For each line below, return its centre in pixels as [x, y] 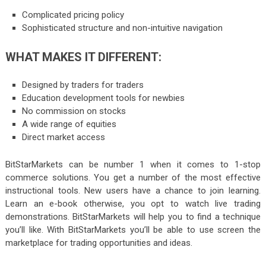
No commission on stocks [74, 111]
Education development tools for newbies [104, 98]
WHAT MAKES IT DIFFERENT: [83, 57]
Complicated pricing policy [73, 15]
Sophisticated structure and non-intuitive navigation [123, 28]
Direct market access [64, 137]
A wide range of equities [69, 124]
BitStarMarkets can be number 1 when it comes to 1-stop [133, 165]
